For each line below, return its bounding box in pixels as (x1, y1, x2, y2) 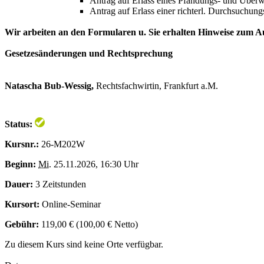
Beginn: (5, 159, 36, 170)
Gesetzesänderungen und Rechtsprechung (5, 48, 173, 59)
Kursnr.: (5, 139, 39, 150)
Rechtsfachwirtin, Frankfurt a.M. (96, 81, 218, 91)
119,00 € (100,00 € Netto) (39, 219, 138, 230)
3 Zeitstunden (33, 179, 86, 190)
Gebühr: (5, 219, 39, 230)
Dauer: (5, 179, 33, 190)
